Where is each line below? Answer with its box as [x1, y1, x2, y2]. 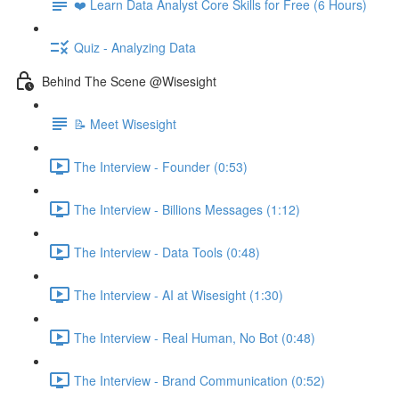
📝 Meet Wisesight [74, 114, 176, 133]
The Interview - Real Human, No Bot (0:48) [74, 328, 315, 346]
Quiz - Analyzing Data [74, 37, 196, 56]
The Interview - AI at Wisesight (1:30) [74, 285, 283, 304]
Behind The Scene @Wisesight [42, 71, 216, 90]
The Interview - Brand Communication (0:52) [74, 370, 325, 389]
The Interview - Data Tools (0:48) [74, 242, 260, 261]
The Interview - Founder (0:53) [74, 157, 248, 175]
